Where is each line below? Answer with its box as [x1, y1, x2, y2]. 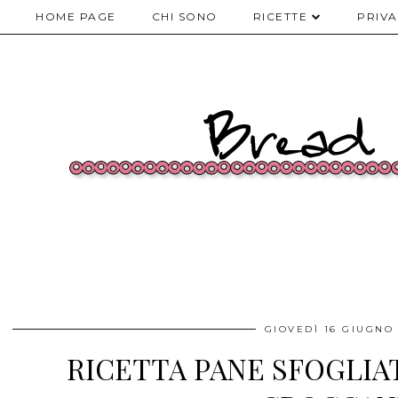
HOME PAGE [36, 10, 116, 23]
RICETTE [252, 10, 307, 23]
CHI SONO [151, 10, 218, 23]
